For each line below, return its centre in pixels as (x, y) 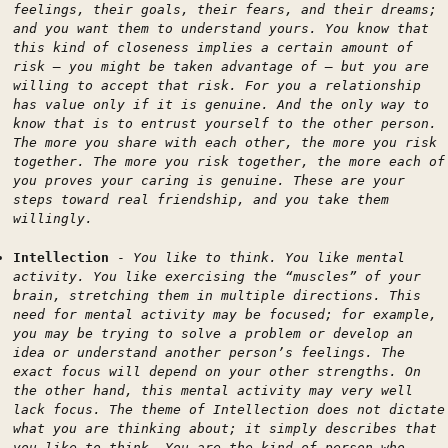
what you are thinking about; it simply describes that (225, 428)
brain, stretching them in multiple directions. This (217, 295)
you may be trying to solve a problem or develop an (213, 333)
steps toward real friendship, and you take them (201, 199)
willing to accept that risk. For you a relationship (217, 85)
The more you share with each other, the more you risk (225, 142)
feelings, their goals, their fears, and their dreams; (225, 9)
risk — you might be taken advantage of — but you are (221, 66)
